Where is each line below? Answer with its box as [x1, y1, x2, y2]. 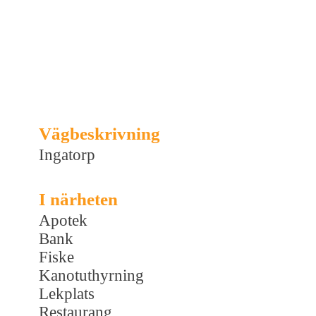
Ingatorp [39, 145, 95, 164]
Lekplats [39, 284, 95, 303]
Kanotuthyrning [39, 266, 144, 284]
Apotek [39, 211, 87, 229]
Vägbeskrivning [39, 123, 160, 143]
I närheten [39, 189, 118, 209]
